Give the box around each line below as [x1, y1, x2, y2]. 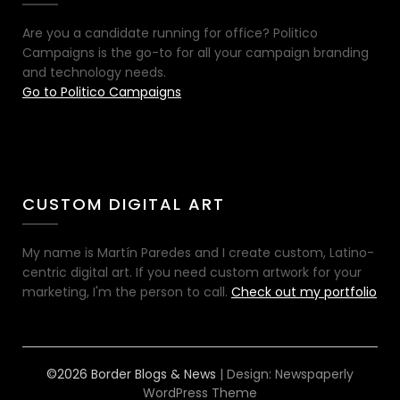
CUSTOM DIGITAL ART [22, 193, 225, 216]
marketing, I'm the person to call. [22, 283, 231, 302]
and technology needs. [22, 63, 166, 82]
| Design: [220, 365, 275, 384]
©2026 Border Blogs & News [46, 365, 220, 384]
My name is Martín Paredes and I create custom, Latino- [22, 244, 374, 262]
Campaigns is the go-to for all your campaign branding [22, 44, 369, 62]
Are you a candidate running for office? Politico [22, 24, 318, 43]
